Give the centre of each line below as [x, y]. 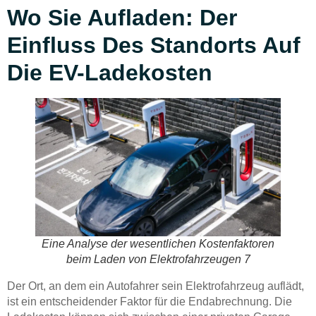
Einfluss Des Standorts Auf [154, 45]
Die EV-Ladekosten [110, 73]
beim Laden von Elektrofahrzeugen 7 [158, 260]
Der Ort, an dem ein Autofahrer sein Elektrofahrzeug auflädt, [156, 286]
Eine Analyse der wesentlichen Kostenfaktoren [158, 244]
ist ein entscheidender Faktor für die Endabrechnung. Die [150, 302]
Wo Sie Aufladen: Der [122, 18]
